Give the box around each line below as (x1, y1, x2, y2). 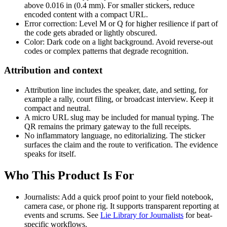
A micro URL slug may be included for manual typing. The (24, 112, 214, 122)
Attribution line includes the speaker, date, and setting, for (24, 85, 208, 94)
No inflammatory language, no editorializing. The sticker (24, 131, 205, 140)
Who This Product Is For (4, 168, 134, 182)
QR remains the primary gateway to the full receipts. (24, 122, 191, 131)
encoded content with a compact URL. (24, 10, 148, 19)
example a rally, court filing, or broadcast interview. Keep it (24, 94, 213, 103)
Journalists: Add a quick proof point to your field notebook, (24, 192, 213, 201)
